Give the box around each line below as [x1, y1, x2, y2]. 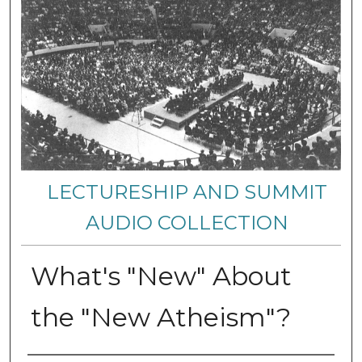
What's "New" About [30, 259, 292, 292]
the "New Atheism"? [30, 301, 291, 333]
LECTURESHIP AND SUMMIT [47, 179, 328, 204]
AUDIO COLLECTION [86, 210, 289, 234]
